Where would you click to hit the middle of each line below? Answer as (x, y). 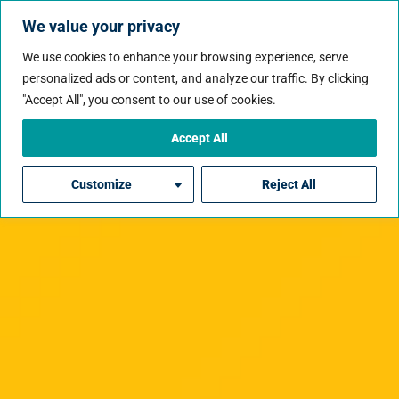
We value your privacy (101, 26)
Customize (102, 184)
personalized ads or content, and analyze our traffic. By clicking (195, 78)
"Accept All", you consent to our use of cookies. (149, 99)
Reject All (289, 184)
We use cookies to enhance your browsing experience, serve (185, 57)
